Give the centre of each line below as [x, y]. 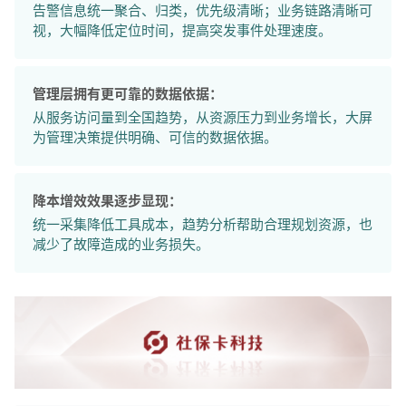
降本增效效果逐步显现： [107, 201]
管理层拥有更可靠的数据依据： [128, 94]
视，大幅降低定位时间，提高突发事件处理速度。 [182, 30]
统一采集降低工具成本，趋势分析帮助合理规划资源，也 [203, 224]
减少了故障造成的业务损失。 [121, 244]
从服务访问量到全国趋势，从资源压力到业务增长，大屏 [203, 117]
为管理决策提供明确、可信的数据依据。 [155, 137]
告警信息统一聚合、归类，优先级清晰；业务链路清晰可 [203, 10]
